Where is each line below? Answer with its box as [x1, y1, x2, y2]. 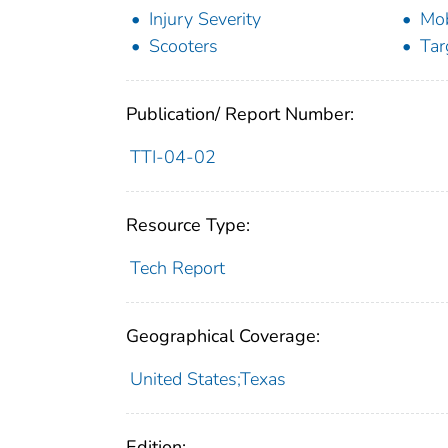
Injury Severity [149, 7, 261, 32]
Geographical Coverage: [126, 324, 320, 349]
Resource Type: [126, 213, 250, 238]
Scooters [149, 34, 218, 59]
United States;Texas [129, 367, 286, 392]
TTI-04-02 [129, 145, 216, 170]
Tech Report [129, 256, 225, 281]
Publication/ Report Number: [126, 102, 354, 127]
